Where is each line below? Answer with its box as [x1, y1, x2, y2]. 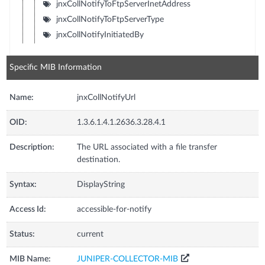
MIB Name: [9, 254, 51, 263]
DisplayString [77, 180, 125, 189]
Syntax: [9, 180, 37, 189]
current [77, 230, 104, 238]
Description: [9, 143, 55, 151]
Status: [9, 230, 35, 238]
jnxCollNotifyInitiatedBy [56, 30, 144, 39]
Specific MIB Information [9, 63, 102, 72]
